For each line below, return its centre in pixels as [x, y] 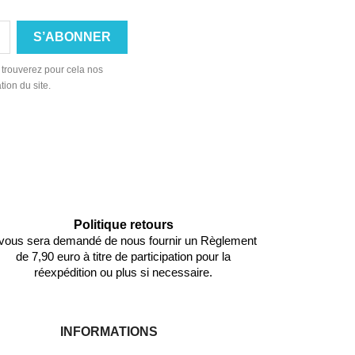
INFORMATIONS [109, 332]
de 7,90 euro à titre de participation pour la [124, 256]
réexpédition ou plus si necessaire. [124, 272]
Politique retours [123, 225]
